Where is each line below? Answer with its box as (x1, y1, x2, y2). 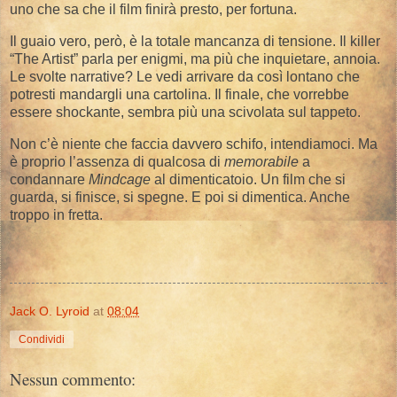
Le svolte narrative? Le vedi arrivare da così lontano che (10, 69, 360, 85)
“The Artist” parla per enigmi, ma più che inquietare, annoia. (10, 51, 380, 67)
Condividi (19, 332, 65, 346)
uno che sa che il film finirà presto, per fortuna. (10, 2, 297, 18)
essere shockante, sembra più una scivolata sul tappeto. (10, 105, 361, 121)
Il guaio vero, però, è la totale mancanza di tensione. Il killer (10, 34, 380, 50)
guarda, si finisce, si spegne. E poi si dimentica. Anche (10, 189, 350, 205)
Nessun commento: (10, 367, 136, 390)
